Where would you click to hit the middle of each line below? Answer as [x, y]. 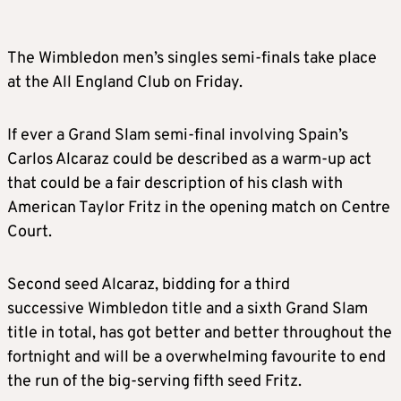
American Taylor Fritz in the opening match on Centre [199, 209]
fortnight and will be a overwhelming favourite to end [196, 358]
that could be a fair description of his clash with [175, 184]
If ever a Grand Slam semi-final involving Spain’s [178, 136]
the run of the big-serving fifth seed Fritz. [154, 382]
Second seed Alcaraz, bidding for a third [149, 286]
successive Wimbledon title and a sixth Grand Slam [188, 310]
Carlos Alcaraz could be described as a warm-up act [189, 160]
